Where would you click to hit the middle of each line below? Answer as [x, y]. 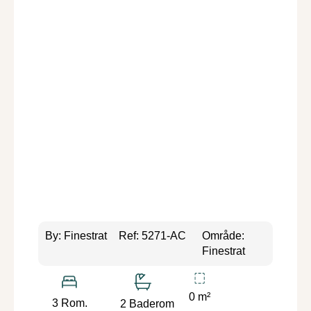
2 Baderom [148, 303]
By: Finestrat [76, 235]
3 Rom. [69, 303]
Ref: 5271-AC [152, 235]
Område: [224, 235]
